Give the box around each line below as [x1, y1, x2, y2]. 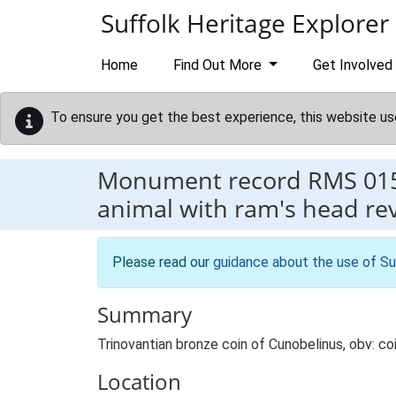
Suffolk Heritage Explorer [101, 6, 389, 40]
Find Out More [173, 57, 265, 73]
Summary [97, 300, 192, 329]
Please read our [112, 254, 213, 270]
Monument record [97, 164, 308, 196]
